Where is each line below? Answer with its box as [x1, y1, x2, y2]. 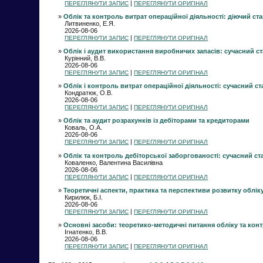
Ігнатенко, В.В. [65, 228, 108, 235]
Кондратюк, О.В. [65, 89, 113, 97]
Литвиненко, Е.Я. [65, 19, 116, 27]
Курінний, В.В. [65, 55, 106, 62]
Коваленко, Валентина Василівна [65, 159, 163, 166]
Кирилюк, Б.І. [65, 193, 103, 201]
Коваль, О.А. [65, 124, 103, 131]
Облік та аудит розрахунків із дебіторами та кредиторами [63, 117, 249, 124]
